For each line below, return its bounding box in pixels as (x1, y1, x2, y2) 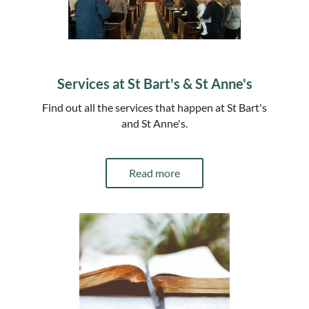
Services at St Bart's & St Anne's (57, 74, 252, 92)
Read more (129, 166, 180, 179)
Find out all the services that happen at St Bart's (42, 100, 267, 114)
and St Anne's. (121, 116, 188, 130)
